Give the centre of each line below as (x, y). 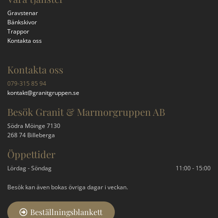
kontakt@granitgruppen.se (43, 93)
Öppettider (31, 154)
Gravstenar (23, 13)
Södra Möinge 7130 (34, 126)
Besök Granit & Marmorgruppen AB (86, 112)
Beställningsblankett (66, 212)
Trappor (18, 31)
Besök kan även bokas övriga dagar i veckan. (68, 187)
